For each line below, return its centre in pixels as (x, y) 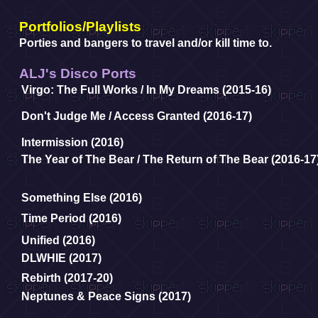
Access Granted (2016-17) (183, 116)
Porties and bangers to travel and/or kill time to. (146, 43)
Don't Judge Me (64, 116)
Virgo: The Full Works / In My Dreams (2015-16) (146, 90)
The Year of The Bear (78, 159)
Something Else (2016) (82, 198)
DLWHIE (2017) (61, 258)
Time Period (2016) (71, 218)
